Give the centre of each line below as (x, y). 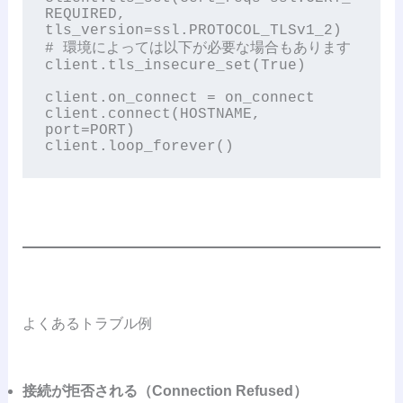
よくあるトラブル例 (87, 323)
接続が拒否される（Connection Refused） (165, 391)
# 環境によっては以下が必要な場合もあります (198, 49)
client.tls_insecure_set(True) (176, 66)
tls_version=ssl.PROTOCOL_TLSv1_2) (194, 31)
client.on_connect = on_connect (180, 99)
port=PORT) (90, 131)
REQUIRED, (86, 15)
